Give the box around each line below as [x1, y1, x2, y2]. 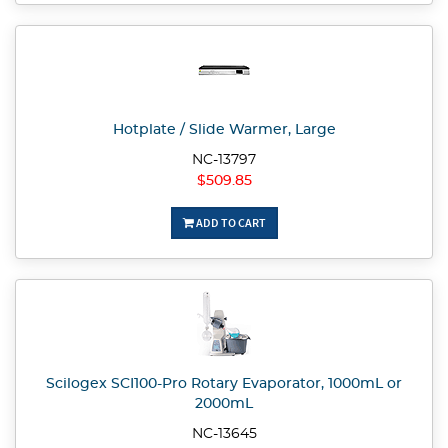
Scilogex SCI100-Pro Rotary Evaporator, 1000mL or [46, 377, 402, 392]
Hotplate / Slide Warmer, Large [112, 123, 336, 138]
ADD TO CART [193, 215, 266, 231]
